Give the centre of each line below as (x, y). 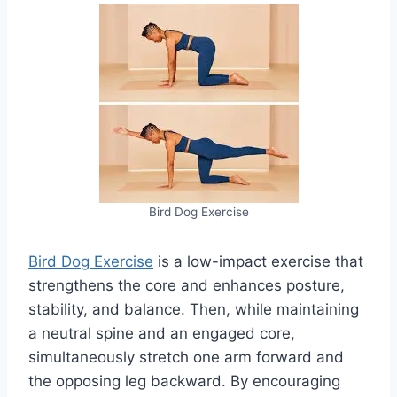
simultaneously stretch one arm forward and (186, 357)
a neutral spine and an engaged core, (162, 333)
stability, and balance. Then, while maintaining (194, 309)
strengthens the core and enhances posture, (187, 285)
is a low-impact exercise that (258, 261)
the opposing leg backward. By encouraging (184, 381)
